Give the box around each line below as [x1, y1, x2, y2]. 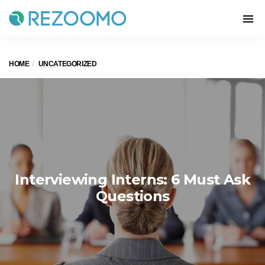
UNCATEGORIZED [38, 60, 97, 68]
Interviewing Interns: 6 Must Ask [15, 171, 251, 188]
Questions [95, 188, 170, 205]
